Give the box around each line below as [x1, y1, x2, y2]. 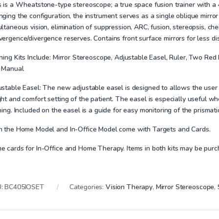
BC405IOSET [4, 182, 44, 192]
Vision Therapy [105, 182, 153, 192]
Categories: [69, 182, 106, 192]
